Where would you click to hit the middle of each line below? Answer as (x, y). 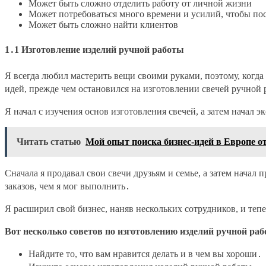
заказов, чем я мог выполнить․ (67, 186)
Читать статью (49, 141)
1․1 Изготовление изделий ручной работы (94, 50)
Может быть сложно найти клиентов (103, 25)
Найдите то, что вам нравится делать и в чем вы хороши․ (145, 254)
